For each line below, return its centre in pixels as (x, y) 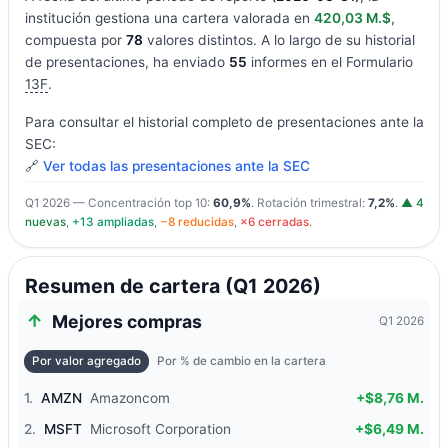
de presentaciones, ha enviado (126, 62)
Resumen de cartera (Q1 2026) (172, 285)
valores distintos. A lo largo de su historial (278, 40)
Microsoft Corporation (161, 428)
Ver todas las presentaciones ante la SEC (176, 166)
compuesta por (75, 40)
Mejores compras (126, 321)
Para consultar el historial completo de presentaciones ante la (224, 122)
